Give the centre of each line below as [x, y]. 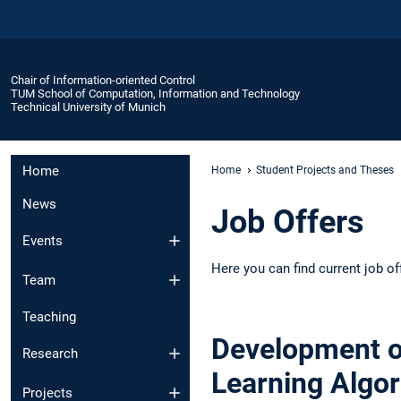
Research [50, 353]
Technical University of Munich [88, 107]
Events [43, 240]
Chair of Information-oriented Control [103, 80]
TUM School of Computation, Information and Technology [155, 93]
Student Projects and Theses [325, 170]
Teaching [49, 317]
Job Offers [288, 222]
